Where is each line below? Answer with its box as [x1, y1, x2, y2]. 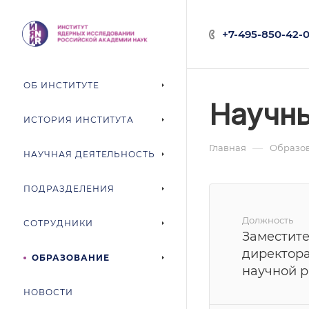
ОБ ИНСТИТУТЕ [23, 80, 99, 90]
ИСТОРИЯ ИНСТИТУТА [23, 114, 134, 125]
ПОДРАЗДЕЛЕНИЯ [23, 183, 114, 194]
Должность [242, 215, 293, 226]
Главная [209, 142, 246, 153]
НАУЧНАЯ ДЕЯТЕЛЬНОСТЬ [23, 149, 156, 159]
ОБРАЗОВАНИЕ [31, 252, 110, 263]
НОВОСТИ [23, 287, 73, 297]
